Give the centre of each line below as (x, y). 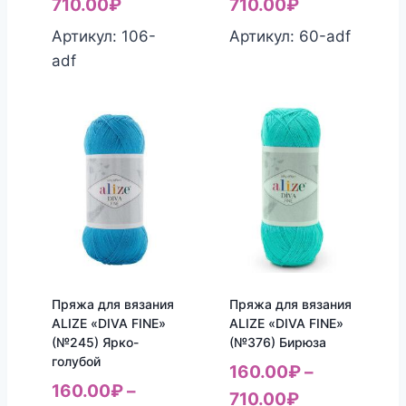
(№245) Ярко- (95, 342)
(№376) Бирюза (277, 342)
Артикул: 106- (103, 36)
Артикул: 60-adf (290, 36)
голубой (76, 361)
